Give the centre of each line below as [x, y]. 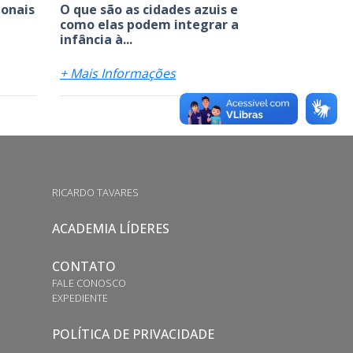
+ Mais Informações [118, 73]
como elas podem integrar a [149, 24]
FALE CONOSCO [89, 282]
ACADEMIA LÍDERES [110, 228]
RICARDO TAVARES [95, 192]
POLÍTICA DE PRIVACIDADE [133, 334]
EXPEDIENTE [80, 297]
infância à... [96, 39]
